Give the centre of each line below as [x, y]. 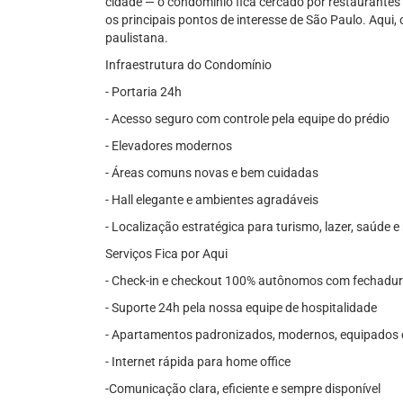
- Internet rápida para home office [198, 362]
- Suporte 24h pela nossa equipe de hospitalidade [241, 308]
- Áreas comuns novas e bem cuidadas [212, 173]
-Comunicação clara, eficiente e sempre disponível [243, 389]
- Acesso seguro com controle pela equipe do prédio [247, 119]
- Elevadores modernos [169, 146]
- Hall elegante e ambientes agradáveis [212, 200]
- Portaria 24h [143, 92]
